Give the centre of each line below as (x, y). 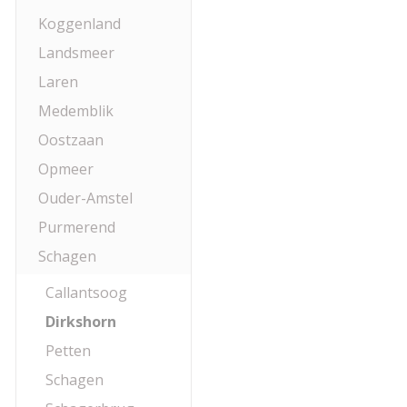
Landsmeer (76, 53)
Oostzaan (71, 140)
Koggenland (79, 24)
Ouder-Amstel (85, 198)
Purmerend (77, 227)
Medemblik (76, 111)
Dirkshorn (81, 322)
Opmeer (66, 169)
